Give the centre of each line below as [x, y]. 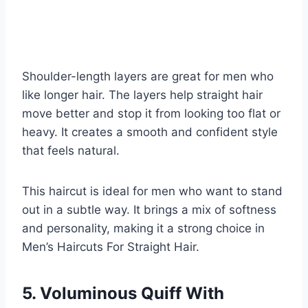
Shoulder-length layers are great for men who [148, 76]
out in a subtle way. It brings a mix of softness [149, 209]
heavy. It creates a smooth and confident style [150, 132]
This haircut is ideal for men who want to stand [152, 191]
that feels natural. [71, 150]
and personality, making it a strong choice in [143, 228]
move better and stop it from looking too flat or [151, 113]
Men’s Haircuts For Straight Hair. [111, 246]
